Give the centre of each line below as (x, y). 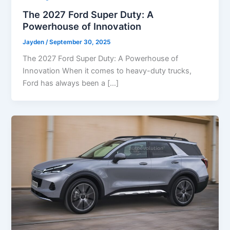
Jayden (34, 42)
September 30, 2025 (80, 42)
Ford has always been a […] (71, 83)
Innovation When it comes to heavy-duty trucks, (107, 71)
